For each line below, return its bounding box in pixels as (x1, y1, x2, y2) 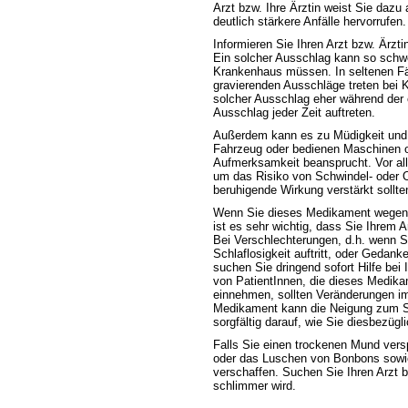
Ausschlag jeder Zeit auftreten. (213, 105, 375, 119)
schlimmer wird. (213, 378, 296, 393)
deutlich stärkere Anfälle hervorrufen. (213, 14, 406, 28)
